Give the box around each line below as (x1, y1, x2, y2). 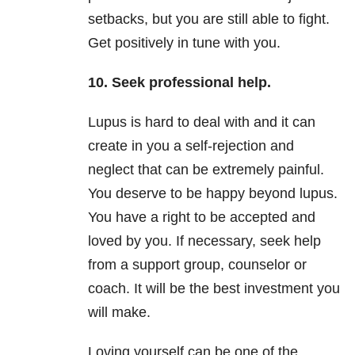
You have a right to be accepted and (88, 209, 315, 226)
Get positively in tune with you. (88, 35, 281, 52)
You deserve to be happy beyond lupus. (88, 185, 338, 202)
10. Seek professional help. (88, 74, 271, 91)
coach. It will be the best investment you (88, 281, 340, 297)
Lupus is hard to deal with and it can (88, 114, 315, 131)
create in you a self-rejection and (88, 138, 294, 155)
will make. (88, 304, 151, 321)
